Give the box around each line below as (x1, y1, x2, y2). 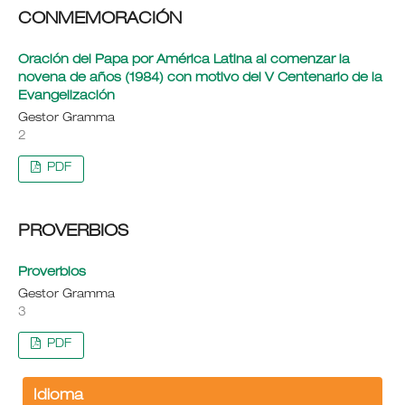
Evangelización (17, 89, 115, 103)
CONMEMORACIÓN (17, 11, 182, 28)
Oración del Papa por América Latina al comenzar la (17, 53, 350, 67)
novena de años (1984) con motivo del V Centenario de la (17, 71, 382, 85)
